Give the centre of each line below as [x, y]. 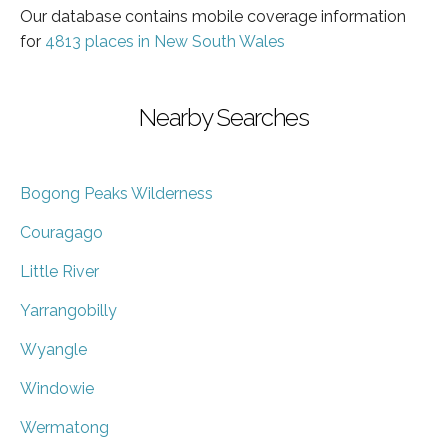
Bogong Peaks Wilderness [116, 193]
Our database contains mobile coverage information [213, 16]
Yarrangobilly [68, 310]
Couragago [61, 232]
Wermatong [64, 427]
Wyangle [53, 349]
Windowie [57, 388]
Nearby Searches [224, 117]
